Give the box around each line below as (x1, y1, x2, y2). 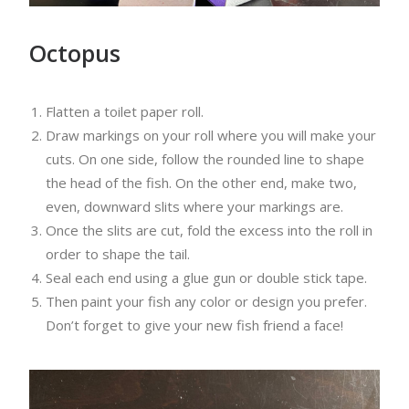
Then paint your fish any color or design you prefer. (46, 292, 367, 310)
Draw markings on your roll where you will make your (46, 126, 376, 144)
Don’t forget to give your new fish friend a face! (46, 316, 343, 334)
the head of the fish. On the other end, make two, (46, 173, 357, 192)
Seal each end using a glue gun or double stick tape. (46, 268, 367, 287)
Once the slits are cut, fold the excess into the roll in (46, 221, 372, 239)
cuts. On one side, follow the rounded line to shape (46, 150, 364, 168)
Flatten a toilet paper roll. (46, 102, 204, 121)
